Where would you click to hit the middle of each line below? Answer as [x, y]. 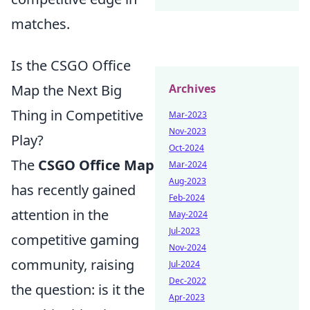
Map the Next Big [66, 91]
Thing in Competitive [77, 116]
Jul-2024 [184, 264]
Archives [192, 89]
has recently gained [73, 190]
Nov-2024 [188, 247]
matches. [40, 24]
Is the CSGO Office [71, 66]
